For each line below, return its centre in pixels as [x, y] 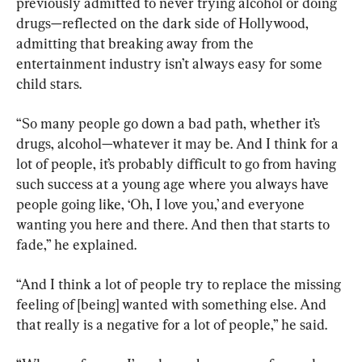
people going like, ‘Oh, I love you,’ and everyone [162, 204]
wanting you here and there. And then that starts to [175, 224]
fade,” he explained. [76, 244]
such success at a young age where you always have [174, 183]
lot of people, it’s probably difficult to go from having [178, 163]
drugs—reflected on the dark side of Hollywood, [164, 23]
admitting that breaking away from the [137, 43]
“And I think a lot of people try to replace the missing [180, 284]
